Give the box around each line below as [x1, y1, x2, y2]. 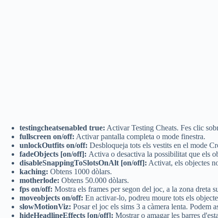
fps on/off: [19, 185, 53, 194]
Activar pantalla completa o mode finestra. [74, 132, 207, 141]
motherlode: [19, 176, 59, 185]
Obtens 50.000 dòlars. [59, 176, 129, 185]
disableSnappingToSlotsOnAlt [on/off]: [19, 159, 147, 167]
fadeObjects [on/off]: [19, 150, 89, 159]
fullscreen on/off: [19, 132, 74, 141]
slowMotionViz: [19, 202, 71, 211]
